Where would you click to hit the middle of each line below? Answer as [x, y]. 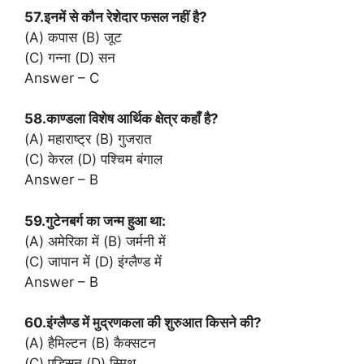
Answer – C [62, 78]
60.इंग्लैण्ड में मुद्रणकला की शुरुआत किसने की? [143, 323]
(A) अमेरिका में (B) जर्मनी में [95, 241]
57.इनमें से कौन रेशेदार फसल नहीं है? [116, 17]
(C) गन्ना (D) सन [70, 57]
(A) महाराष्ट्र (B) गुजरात [88, 139]
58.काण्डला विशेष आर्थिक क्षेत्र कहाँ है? [121, 119]
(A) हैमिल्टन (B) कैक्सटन [90, 343]
